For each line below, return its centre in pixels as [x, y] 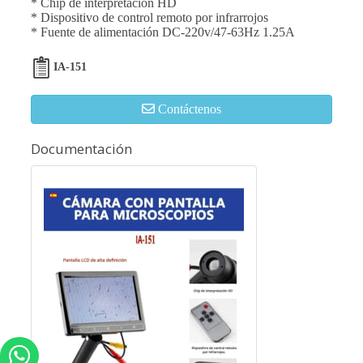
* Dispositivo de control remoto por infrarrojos [149, 17]
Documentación [81, 148]
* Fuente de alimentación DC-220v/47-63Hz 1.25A [163, 32]
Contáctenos [190, 109]
